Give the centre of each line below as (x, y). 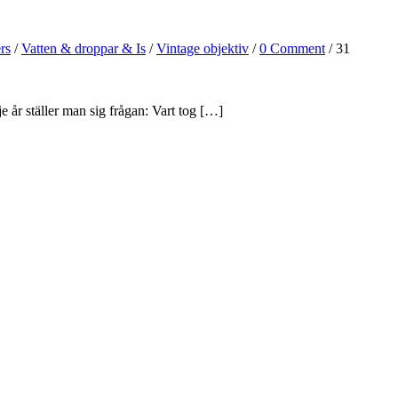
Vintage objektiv (203, 49)
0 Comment (292, 49)
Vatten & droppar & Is (84, 49)
